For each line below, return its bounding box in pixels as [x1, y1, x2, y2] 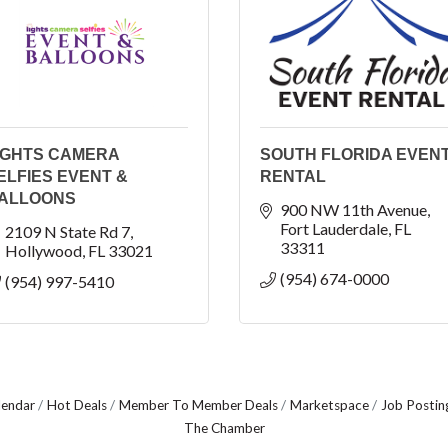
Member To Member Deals [119, 397, 278, 413]
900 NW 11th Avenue [280, 200, 427, 219]
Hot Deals [47, 397, 107, 413]
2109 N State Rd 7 [5, 222, 130, 241]
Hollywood [5, 241, 82, 260]
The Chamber [183, 420, 265, 436]
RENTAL [260, 168, 326, 185]
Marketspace [290, 397, 369, 413]
